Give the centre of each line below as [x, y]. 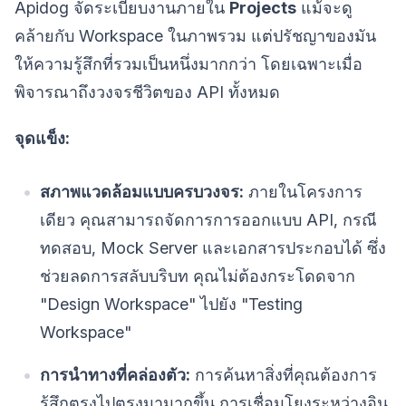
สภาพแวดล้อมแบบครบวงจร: [142, 192]
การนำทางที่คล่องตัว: [115, 375]
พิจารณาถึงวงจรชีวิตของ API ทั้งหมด [147, 92]
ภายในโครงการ [303, 192]
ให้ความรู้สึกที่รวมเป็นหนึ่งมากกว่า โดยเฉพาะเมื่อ [188, 64]
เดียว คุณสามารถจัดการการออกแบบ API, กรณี [208, 220]
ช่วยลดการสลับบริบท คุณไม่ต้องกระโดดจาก [198, 276]
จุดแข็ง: [42, 139]
